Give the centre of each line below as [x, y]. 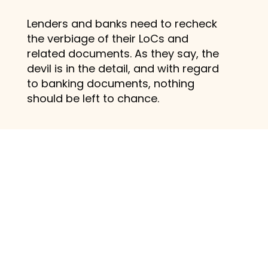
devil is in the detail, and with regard [123, 68]
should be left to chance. [93, 98]
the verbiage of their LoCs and [107, 38]
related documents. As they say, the [123, 53]
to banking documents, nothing [110, 83]
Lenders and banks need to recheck [122, 23]
